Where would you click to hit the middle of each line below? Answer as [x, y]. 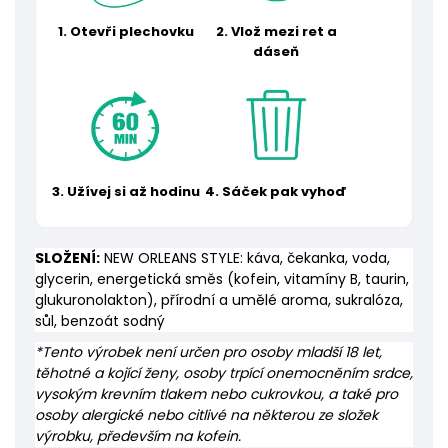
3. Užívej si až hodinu [126, 192]
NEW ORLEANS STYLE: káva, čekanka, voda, [247, 258]
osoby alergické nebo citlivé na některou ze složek [206, 415]
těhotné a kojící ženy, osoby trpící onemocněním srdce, [224, 373]
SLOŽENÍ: [67, 258]
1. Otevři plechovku [126, 32]
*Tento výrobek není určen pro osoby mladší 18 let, [208, 352]
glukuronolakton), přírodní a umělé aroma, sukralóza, [219, 300]
